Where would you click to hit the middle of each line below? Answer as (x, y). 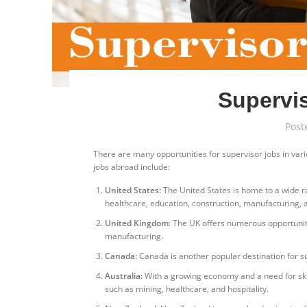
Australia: (124, 275)
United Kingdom (137, 223)
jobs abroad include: (132, 167)
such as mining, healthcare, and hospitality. (187, 288)
